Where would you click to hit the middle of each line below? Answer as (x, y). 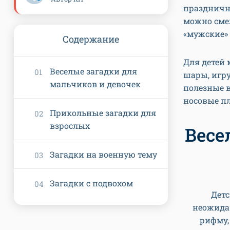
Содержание (91, 39)
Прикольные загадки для (103, 113)
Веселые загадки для (93, 71)
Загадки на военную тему (103, 154)
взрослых (70, 126)
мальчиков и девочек (95, 84)
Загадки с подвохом (91, 183)
